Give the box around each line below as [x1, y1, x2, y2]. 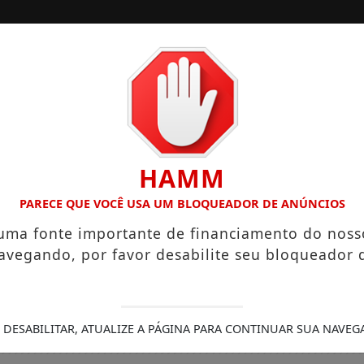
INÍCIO [223, 66, 273, 82]
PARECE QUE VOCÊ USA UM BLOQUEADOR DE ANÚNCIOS [19, 196, 345, 211]
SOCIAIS [294, 66, 352, 82]
